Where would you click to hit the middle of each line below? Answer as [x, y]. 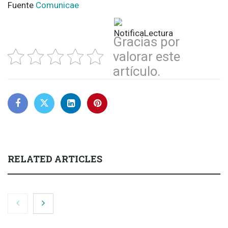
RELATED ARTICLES [55, 159]
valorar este [147, 56]
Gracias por [146, 41]
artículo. [137, 71]
